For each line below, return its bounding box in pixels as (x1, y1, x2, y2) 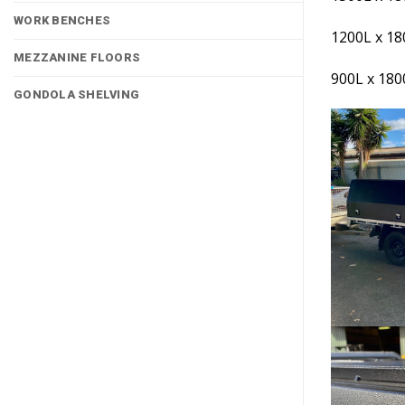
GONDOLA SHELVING (14, 88, 140, 101)
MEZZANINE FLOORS (14, 51, 141, 64)
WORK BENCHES (14, 14, 111, 27)
